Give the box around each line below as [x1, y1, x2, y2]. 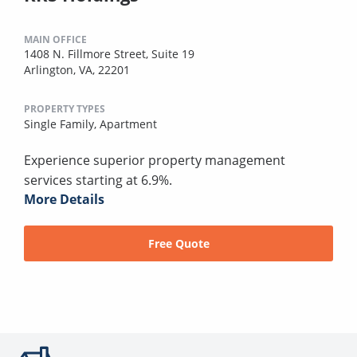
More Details [24, 190, 104, 209]
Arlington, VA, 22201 [24, 62, 130, 78]
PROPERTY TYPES [24, 102, 105, 116]
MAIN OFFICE [24, 33, 87, 47]
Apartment [100, 116, 157, 132]
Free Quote [147, 235, 210, 251]
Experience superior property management [24, 151, 285, 170]
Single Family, [24, 116, 100, 132]
